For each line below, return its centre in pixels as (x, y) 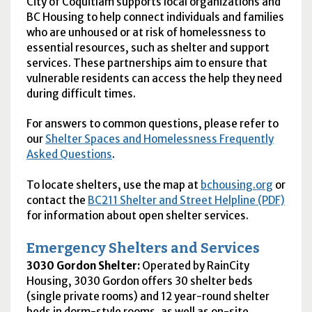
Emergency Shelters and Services (143, 248)
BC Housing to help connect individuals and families (155, 17)
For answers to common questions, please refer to (152, 124)
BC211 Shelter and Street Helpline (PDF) (186, 200)
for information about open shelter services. (138, 215)
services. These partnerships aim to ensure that (147, 63)
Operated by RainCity (195, 265)
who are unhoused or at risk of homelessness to (146, 33)
